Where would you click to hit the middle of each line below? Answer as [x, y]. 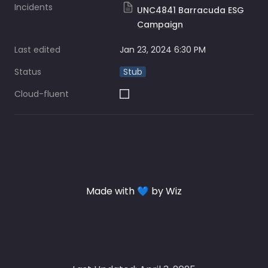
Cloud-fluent [42, 94]
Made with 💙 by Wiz [134, 191]
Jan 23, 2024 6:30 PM [163, 50]
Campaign [160, 25]
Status [28, 72]
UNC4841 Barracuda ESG [191, 10]
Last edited [37, 50]
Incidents [33, 7]
